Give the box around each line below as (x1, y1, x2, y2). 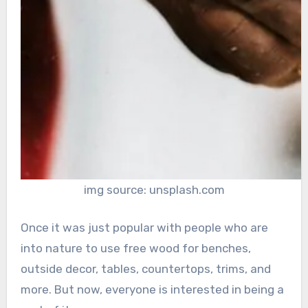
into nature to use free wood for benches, (20, 241, 251, 256)
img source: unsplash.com (83, 182, 225, 197)
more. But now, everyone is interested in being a (20, 283, 284, 297)
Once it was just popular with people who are (20, 221, 268, 235)
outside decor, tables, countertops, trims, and (20, 262, 271, 276)
